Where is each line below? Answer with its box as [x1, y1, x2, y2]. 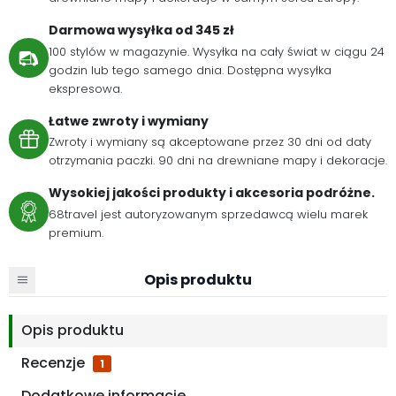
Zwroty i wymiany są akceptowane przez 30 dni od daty [49, 133, 371, 151]
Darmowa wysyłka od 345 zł [49, 21, 234, 40]
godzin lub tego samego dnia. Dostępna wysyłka [49, 61, 331, 79]
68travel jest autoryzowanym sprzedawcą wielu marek [49, 205, 368, 223]
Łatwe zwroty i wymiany [49, 111, 209, 130]
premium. [49, 224, 103, 241]
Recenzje [21, 353, 88, 374]
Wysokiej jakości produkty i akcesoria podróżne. [49, 184, 375, 202]
